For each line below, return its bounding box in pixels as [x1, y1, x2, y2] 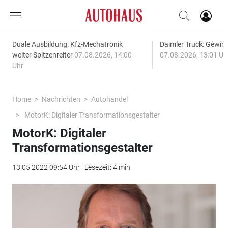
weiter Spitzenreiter [12, 51, 74, 59]
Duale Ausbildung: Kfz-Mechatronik [12, 40, 123, 48]
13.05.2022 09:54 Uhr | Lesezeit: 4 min [12, 163, 130, 172]
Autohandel [91, 95, 128, 103]
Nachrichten [41, 95, 80, 103]
